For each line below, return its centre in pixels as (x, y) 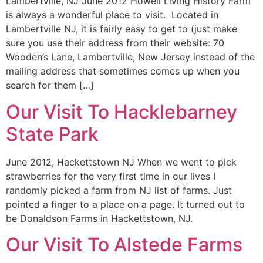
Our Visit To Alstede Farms (124, 244)
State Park (52, 134)
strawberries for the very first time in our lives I (111, 176)
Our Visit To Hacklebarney (122, 112)
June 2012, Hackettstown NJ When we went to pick (121, 162)
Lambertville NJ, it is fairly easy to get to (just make (122, 29)
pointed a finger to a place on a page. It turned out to (125, 204)
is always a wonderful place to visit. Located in (112, 15)
